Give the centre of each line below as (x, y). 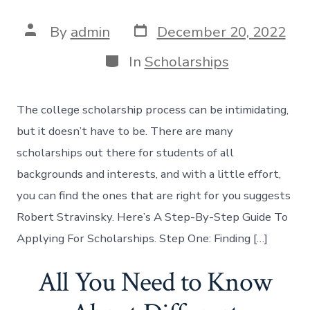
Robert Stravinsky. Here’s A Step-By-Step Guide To (153, 217)
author (46, 44)
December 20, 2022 (221, 31)
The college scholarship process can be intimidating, (153, 109)
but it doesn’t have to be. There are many (125, 131)
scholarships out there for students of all (126, 152)
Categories (139, 58)
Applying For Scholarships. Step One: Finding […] (143, 238)
